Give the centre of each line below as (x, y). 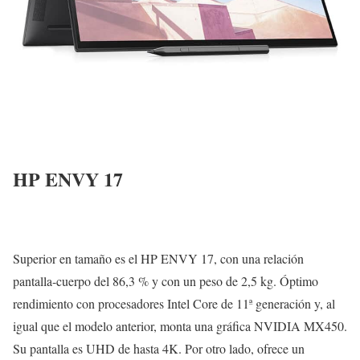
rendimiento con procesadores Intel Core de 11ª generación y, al (174, 303)
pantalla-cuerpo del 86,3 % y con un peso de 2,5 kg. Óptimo (166, 280)
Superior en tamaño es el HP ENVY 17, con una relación (158, 258)
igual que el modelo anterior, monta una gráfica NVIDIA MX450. (180, 325)
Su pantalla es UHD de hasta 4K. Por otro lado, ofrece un (159, 348)
